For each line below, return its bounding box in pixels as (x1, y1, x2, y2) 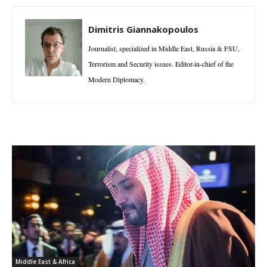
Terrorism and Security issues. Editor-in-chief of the (88, 59, 234, 69)
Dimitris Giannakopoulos (88, 23, 198, 36)
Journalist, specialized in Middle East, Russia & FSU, (88, 44, 240, 54)
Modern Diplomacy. (88, 74, 145, 85)
